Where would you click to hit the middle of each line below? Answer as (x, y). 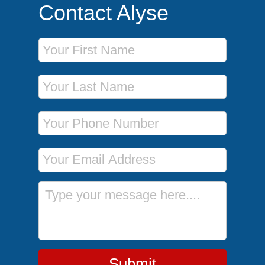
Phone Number (67, 113)
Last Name (59, 77)
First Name (59, 40)
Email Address (67, 150)
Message (56, 187)
